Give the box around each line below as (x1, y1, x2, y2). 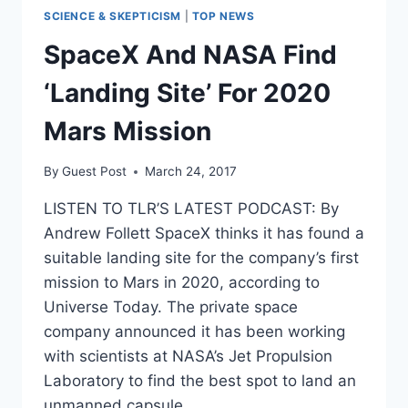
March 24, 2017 (145, 164, 238, 179)
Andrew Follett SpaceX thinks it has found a (44, 224, 364, 243)
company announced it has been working (44, 322, 345, 342)
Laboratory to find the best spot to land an (44, 372, 356, 391)
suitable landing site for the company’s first (44, 249, 359, 268)
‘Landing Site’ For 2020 (44, 76, 331, 108)
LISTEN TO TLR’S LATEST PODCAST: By (44, 199, 339, 219)
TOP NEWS (191, 9, 255, 23)
